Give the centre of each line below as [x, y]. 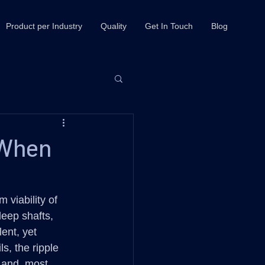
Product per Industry [44, 26]
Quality [114, 26]
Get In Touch [169, 26]
